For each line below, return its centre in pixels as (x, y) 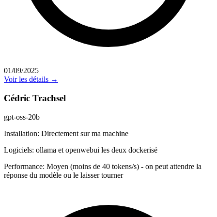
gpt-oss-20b (22, 117)
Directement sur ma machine (84, 133)
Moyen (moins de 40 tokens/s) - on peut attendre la (123, 166)
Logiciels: (19, 150)
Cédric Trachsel (35, 98)
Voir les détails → (31, 79)
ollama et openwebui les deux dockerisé (96, 150)
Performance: (24, 166)
